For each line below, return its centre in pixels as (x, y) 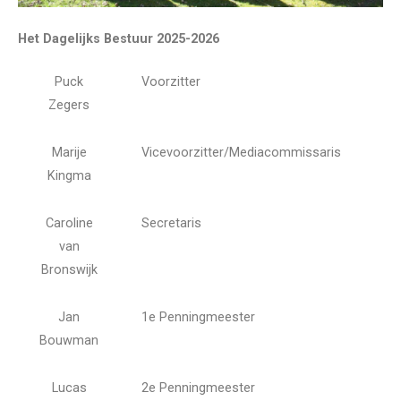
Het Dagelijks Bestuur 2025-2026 (119, 39)
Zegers (69, 105)
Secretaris (171, 223)
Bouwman (69, 340)
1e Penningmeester (198, 317)
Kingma (69, 175)
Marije (69, 152)
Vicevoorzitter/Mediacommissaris (241, 152)
